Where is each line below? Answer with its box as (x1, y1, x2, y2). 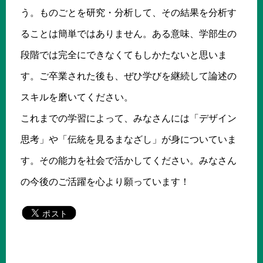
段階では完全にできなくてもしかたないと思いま (21, 49, 227, 60)
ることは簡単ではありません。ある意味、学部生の (21, 28, 237, 39)
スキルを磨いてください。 (21, 92, 133, 102)
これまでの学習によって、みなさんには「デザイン (21, 113, 237, 123)
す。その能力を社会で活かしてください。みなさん (21, 155, 237, 166)
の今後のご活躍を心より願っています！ (21, 176, 190, 187)
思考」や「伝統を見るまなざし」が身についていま (21, 134, 237, 144)
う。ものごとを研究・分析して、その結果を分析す (21, 7, 237, 18)
